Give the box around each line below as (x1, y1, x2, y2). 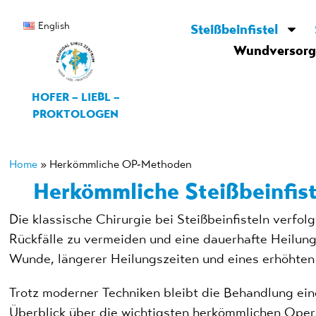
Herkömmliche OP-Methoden (49, 156, 193, 171)
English (37, 19, 70, 32)
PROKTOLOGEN (32, 106, 119, 121)
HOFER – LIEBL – (31, 89, 120, 104)
